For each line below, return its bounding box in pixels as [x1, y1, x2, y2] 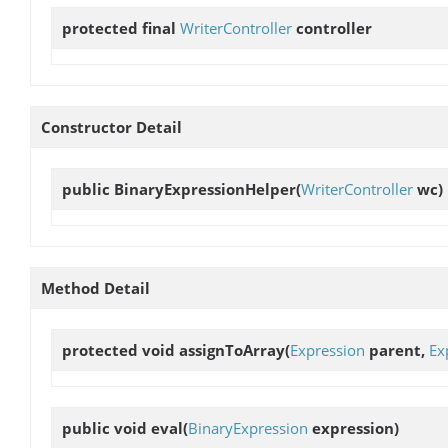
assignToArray [179, 340, 285, 361]
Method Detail [41, 278, 150, 299]
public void [62, 418, 151, 439]
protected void [62, 340, 179, 361]
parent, [365, 340, 429, 361]
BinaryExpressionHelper [114, 179, 296, 199]
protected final [62, 17, 180, 38]
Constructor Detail [41, 117, 182, 137]
